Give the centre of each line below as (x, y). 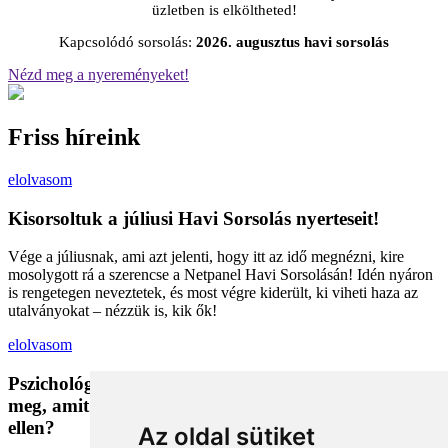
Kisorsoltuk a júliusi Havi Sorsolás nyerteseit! (193, 218)
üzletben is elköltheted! (224, 10)
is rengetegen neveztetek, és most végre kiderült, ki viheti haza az (213, 293)
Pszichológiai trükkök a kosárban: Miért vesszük (208, 384)
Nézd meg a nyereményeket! (98, 75)
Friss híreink (74, 137)
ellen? (31, 428)
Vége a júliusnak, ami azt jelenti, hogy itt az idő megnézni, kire (206, 257)
